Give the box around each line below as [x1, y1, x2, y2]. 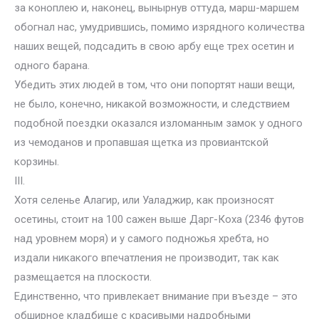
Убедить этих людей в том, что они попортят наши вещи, [14, 78, 295, 91]
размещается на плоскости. [14, 271, 152, 283]
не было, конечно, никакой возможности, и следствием [14, 98, 290, 110]
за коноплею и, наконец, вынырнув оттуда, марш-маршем [14, 1, 299, 14]
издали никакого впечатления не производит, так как [14, 251, 279, 264]
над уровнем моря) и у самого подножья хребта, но [14, 232, 269, 245]
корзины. [14, 155, 59, 168]
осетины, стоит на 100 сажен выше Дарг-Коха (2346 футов [14, 213, 304, 226]
